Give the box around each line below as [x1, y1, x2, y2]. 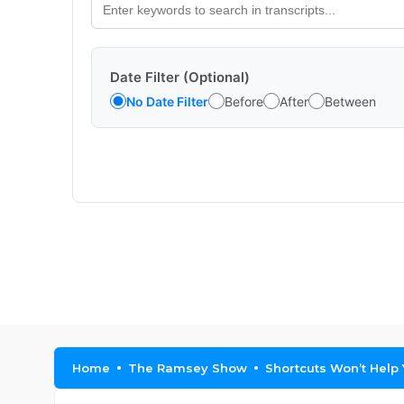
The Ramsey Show [128, 361, 247, 375]
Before [225, 93, 263, 109]
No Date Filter [126, 93, 208, 109]
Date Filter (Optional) [110, 69, 250, 86]
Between [325, 93, 376, 109]
